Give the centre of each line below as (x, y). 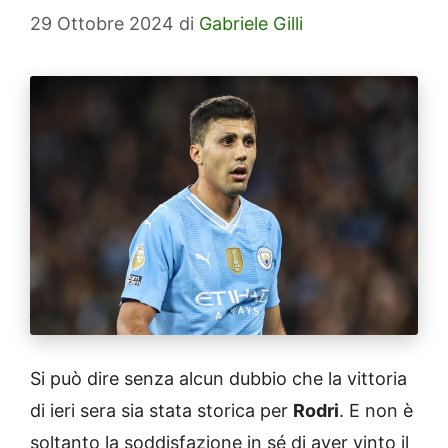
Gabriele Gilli (251, 23)
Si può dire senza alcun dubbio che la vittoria (218, 378)
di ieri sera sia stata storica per (161, 410)
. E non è (376, 410)
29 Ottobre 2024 (102, 23)
